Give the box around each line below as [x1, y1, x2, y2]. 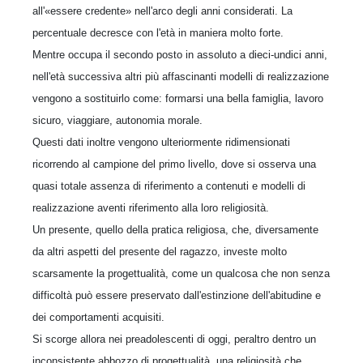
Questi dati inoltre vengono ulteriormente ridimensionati [32, 136, 290, 148]
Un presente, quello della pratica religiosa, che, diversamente [32, 224, 318, 236]
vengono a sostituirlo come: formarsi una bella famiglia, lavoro [32, 92, 323, 105]
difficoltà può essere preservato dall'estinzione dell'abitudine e [32, 289, 321, 301]
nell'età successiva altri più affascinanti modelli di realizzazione [32, 70, 329, 83]
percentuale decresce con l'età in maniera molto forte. [32, 27, 284, 39]
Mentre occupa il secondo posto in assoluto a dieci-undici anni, [32, 49, 327, 61]
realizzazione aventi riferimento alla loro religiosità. [32, 202, 269, 214]
